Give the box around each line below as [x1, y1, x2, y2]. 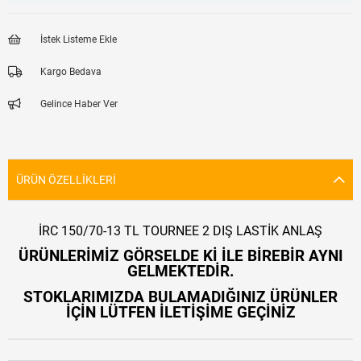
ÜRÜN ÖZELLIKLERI [16, 173, 116, 187]
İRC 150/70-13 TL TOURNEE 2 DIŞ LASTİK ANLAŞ [39, 222, 322, 239]
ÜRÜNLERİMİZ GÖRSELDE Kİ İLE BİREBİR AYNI [18, 247, 343, 265]
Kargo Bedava [40, 66, 102, 78]
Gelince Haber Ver [40, 98, 118, 110]
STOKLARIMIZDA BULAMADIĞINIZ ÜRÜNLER [23, 288, 338, 306]
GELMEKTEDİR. [127, 262, 234, 280]
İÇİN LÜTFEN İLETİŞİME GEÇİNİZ [65, 303, 296, 322]
